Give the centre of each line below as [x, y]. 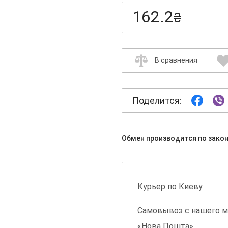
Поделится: [157, 101]
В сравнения [176, 60]
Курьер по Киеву [170, 187]
